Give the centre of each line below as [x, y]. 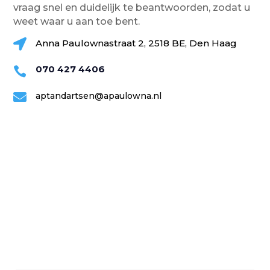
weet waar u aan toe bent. [77, 22]
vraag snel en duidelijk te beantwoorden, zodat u [132, 8]
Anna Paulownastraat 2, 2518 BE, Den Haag [137, 43]
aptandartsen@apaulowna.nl [99, 96]
